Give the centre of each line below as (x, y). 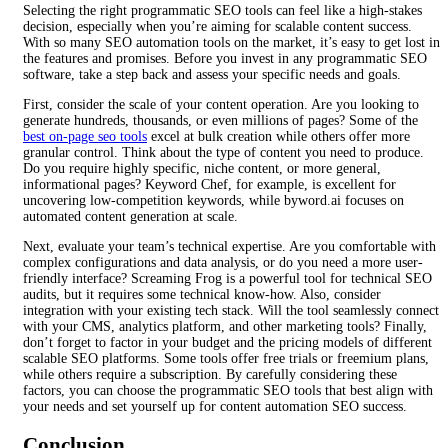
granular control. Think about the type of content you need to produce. (223, 153)
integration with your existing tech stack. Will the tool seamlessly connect (231, 311)
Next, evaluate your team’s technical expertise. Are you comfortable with (229, 247)
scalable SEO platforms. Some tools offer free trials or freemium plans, (226, 359)
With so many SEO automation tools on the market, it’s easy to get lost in (231, 43)
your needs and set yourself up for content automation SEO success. (215, 407)
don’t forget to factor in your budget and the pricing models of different (227, 343)
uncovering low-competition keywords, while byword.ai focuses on (213, 201)
